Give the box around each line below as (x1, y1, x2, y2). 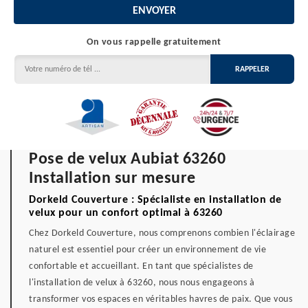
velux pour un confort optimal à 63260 (29, 208, 223, 219)
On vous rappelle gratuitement (87, 37, 221, 47)
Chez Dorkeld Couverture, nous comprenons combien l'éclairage (29, 228, 295, 239)
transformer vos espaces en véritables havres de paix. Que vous (29, 294, 292, 305)
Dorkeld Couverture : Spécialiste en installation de (29, 195, 282, 206)
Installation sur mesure (29, 170, 196, 187)
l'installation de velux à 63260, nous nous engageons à (29, 278, 254, 288)
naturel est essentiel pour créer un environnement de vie (29, 245, 266, 255)
